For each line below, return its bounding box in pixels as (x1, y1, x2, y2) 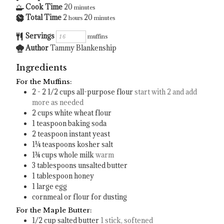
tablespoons (37, 160, 77, 170)
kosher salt (77, 139, 113, 149)
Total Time (25, 12, 62, 22)
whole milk (58, 150, 94, 159)
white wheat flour (54, 108, 112, 117)
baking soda (68, 118, 107, 128)
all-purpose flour (76, 87, 133, 96)
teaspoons (42, 139, 76, 149)
